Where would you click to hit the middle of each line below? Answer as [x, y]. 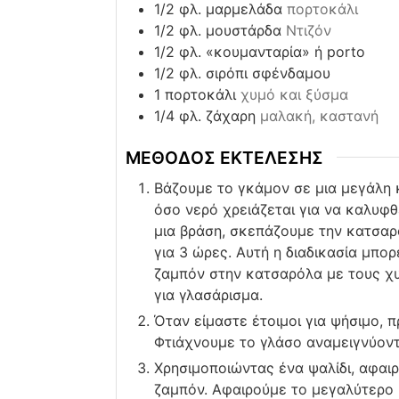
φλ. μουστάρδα [230, 30]
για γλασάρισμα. [208, 294]
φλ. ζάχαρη [217, 115]
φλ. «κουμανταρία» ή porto [272, 51]
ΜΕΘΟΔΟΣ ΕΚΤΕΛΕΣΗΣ [224, 157]
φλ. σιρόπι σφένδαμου [254, 73]
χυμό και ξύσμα [294, 94]
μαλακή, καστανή [319, 115]
